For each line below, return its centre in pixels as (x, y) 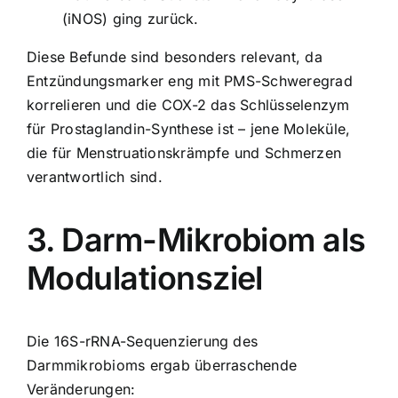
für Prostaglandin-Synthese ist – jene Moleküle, (189, 128)
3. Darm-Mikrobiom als (196, 239)
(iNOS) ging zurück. (131, 18)
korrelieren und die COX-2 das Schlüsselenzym (188, 104)
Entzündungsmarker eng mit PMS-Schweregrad (190, 80)
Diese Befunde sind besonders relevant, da (175, 56)
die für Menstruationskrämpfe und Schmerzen (184, 152)
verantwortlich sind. (95, 176)
